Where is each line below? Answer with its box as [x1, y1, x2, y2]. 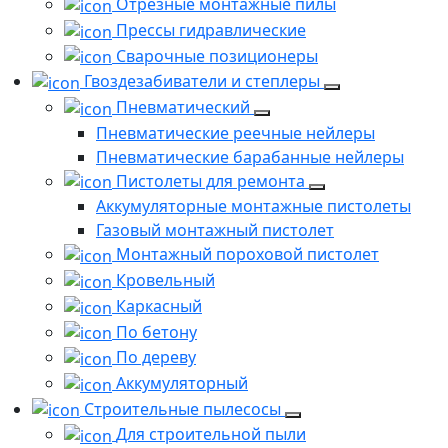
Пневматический [116, 96, 254, 118]
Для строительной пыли [116, 423, 306, 446]
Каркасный [116, 294, 202, 317]
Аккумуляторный [116, 372, 248, 395]
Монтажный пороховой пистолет [116, 243, 379, 266]
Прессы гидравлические [116, 18, 306, 41]
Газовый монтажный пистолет [96, 219, 334, 242]
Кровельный [116, 269, 215, 292]
